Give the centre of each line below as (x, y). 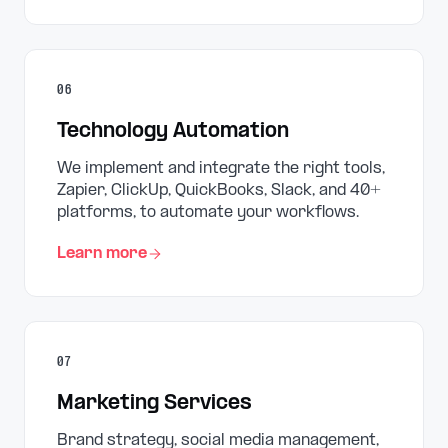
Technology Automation (173, 132)
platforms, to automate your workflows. (208, 212)
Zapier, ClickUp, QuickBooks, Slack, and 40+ (219, 190)
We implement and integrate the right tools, (221, 168)
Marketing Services (154, 404)
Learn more (102, 253)
